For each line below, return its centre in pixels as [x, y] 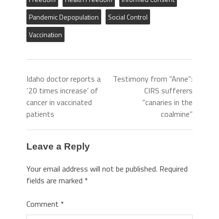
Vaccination [45, 34]
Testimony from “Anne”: [153, 79]
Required [174, 168]
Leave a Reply [58, 146]
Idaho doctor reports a [64, 79]
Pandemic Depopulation [64, 17]
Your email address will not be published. [92, 168]
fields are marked [55, 180]
